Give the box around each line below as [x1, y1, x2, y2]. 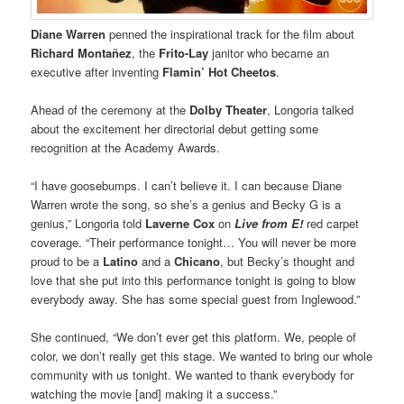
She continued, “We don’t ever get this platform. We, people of [31, 328, 357, 346]
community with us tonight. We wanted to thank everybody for [31, 366, 354, 384]
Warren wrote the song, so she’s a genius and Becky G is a [31, 195, 342, 213]
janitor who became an [208, 43, 330, 61]
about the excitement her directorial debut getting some [31, 119, 319, 137]
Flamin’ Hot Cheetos [162, 62, 277, 80]
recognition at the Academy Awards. [31, 138, 221, 156]
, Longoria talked [267, 100, 354, 118]
